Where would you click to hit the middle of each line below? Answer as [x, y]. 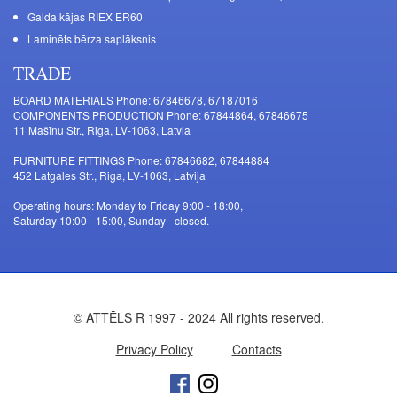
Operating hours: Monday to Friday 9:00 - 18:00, [128, 206]
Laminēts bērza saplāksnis [92, 39]
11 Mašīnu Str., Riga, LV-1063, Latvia [102, 130]
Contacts [257, 350]
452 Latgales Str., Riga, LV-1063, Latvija [109, 175]
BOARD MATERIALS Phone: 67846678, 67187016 [136, 100]
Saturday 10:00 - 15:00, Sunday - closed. [111, 221]
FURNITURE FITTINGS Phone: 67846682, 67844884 [141, 160]
